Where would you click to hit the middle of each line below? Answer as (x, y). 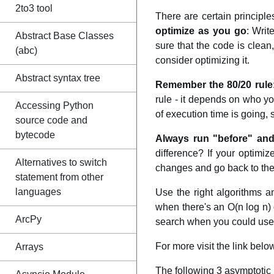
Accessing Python (54, 106)
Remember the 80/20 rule (214, 85)
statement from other (59, 177)
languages (38, 192)
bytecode (35, 135)
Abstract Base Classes (65, 36)
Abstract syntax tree (58, 78)
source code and (51, 120)
